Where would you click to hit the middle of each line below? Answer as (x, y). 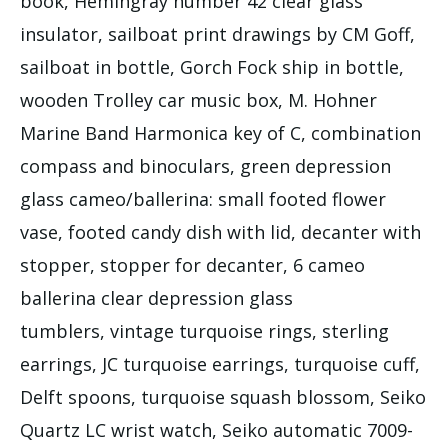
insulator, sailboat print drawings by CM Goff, (217, 33)
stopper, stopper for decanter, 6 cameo (192, 264)
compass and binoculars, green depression (205, 165)
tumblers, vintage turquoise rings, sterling (204, 330)
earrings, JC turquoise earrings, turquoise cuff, (220, 363)
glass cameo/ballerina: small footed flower (203, 198)
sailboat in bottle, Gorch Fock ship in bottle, (212, 66)
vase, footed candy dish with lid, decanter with (220, 231)
